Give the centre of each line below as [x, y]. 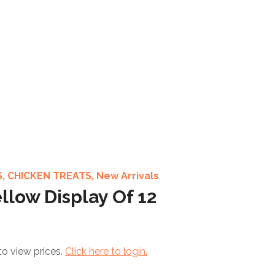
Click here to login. [106, 252]
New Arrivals [128, 176]
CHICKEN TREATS [49, 176]
